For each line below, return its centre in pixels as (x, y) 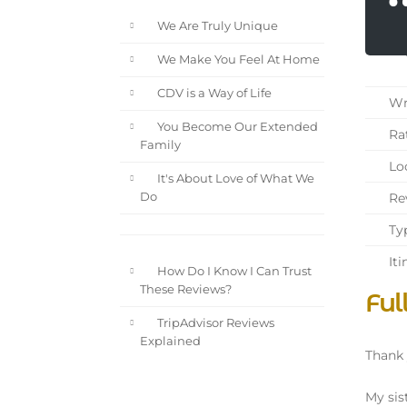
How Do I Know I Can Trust (233, 272)
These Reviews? (186, 290)
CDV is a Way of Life (213, 94)
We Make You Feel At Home (237, 60)
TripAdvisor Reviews (214, 323)
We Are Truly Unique (216, 26)
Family (160, 145)
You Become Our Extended (236, 127)
